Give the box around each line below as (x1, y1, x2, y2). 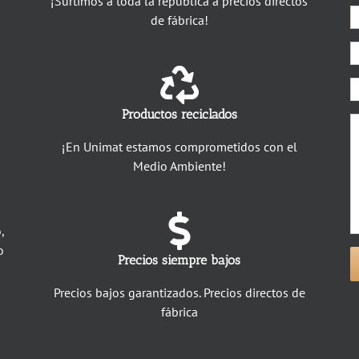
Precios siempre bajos (118, 252, 241, 268)
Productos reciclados (121, 106, 237, 122)
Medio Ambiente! (132, 157, 226, 174)
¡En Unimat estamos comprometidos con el (61, 138, 297, 155)
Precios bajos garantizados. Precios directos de (53, 284, 305, 301)
